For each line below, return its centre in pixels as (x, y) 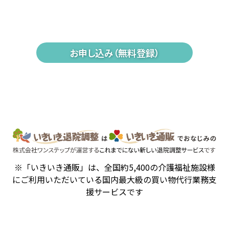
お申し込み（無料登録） (114, 52)
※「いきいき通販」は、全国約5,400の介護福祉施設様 (114, 167)
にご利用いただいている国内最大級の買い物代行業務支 (114, 180)
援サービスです (114, 192)
